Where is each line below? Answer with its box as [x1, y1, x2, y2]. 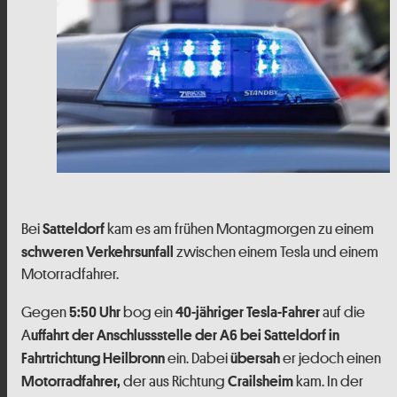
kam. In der [293, 370, 363, 391]
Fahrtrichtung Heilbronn [21, 348, 165, 366]
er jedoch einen [280, 347, 381, 368]
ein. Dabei [165, 347, 230, 368]
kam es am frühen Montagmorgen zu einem [105, 218, 374, 238]
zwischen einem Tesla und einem [174, 241, 378, 261]
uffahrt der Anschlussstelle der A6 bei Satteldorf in [31, 325, 339, 343]
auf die [320, 301, 365, 322]
